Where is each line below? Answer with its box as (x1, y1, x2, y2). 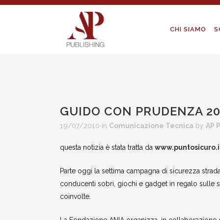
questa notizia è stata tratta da (60, 143, 155, 151)
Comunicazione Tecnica (109, 122, 193, 130)
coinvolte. (60, 192, 91, 200)
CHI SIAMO (170, 26, 206, 33)
